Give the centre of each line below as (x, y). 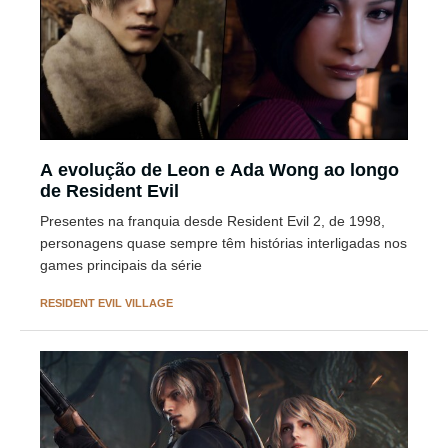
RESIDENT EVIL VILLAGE (106, 302)
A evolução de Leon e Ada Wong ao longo (219, 169)
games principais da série (121, 264)
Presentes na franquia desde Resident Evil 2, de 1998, (212, 220)
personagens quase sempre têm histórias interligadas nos (223, 242)
